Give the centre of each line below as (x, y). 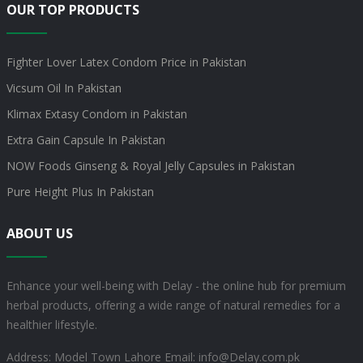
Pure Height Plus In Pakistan (80, 192)
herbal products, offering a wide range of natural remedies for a (173, 305)
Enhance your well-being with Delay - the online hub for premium (176, 286)
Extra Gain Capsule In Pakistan (85, 140)
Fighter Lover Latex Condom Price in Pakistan (126, 62)
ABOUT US (39, 234)
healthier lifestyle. (51, 325)
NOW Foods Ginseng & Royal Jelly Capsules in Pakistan (150, 166)
